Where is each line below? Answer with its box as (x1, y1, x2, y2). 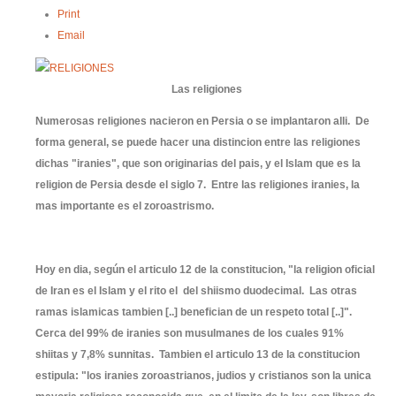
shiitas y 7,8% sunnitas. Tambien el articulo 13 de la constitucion (35, 348, 360, 362)
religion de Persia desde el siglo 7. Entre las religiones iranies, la (35, 179, 360, 192)
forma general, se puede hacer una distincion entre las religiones (35, 136, 361, 149)
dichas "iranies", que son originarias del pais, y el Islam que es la (35, 157, 361, 171)
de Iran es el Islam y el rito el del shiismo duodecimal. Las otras (35, 285, 357, 298)
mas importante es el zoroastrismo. (35, 200, 217, 213)
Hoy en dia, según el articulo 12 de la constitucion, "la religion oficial (35, 263, 375, 277)
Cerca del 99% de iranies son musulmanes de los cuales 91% (35, 327, 344, 340)
